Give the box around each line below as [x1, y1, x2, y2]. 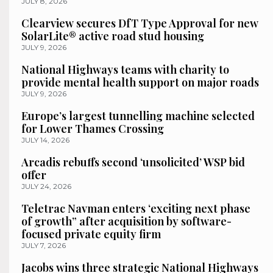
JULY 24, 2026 [21, 182, 71, 191]
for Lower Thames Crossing [21, 121, 164, 136]
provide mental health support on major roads [21, 75, 259, 90]
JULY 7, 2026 [21, 241, 66, 250]
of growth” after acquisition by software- [21, 214, 232, 229]
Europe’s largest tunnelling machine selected [21, 108, 255, 124]
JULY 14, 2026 [21, 135, 69, 145]
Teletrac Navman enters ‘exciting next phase [21, 201, 250, 216]
